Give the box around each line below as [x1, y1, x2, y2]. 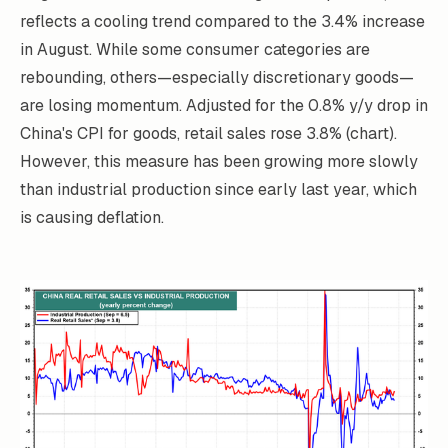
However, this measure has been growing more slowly [20, 150, 418, 172]
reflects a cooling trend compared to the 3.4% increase [20, 10, 425, 32]
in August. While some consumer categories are [20, 38, 370, 60]
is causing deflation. [20, 206, 164, 228]
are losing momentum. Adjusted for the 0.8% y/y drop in [20, 94, 428, 116]
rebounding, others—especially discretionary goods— [20, 66, 414, 88]
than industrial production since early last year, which [20, 178, 417, 200]
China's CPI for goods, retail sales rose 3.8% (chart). [20, 122, 397, 144]
